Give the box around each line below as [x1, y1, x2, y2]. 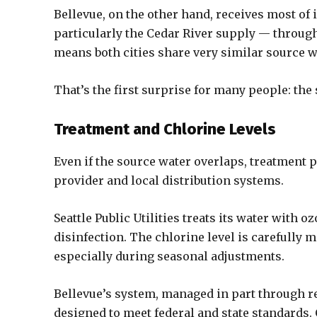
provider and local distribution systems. [54, 173, 284, 188]
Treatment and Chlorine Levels [54, 120, 276, 139]
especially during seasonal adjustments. [54, 249, 284, 263]
